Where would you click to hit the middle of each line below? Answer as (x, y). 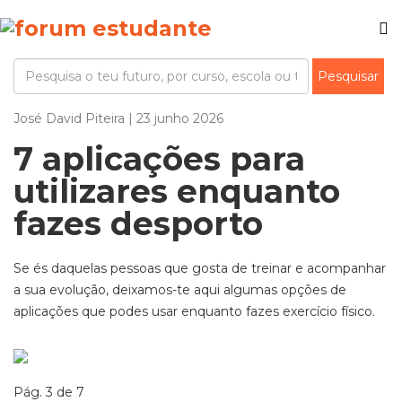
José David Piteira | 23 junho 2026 (118, 118)
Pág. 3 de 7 (49, 392)
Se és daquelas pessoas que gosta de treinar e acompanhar (200, 268)
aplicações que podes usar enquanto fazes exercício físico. (194, 311)
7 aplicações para (159, 159)
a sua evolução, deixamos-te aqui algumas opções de (180, 290)
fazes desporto (138, 223)
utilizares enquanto (177, 191)
